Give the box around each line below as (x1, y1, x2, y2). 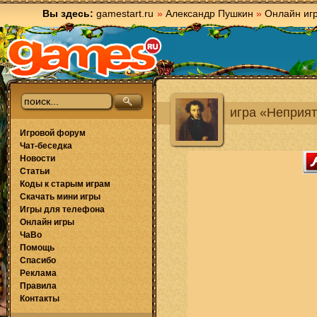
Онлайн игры (20, 217, 74, 227)
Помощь (20, 243, 54, 253)
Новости (20, 154, 55, 163)
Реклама (20, 268, 57, 278)
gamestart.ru (96, 8, 154, 19)
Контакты (20, 294, 59, 304)
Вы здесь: (42, 8, 93, 19)
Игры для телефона (20, 204, 105, 214)
